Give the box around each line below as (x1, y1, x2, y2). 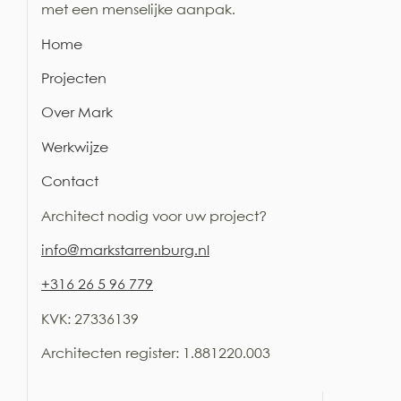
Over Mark (41, 107, 113, 121)
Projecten (41, 72, 107, 86)
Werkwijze (41, 141, 108, 155)
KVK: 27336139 (41, 312, 139, 327)
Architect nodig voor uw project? (41, 209, 267, 224)
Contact (41, 175, 98, 190)
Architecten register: (41, 347, 183, 362)
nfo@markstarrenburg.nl (45, 243, 209, 258)
